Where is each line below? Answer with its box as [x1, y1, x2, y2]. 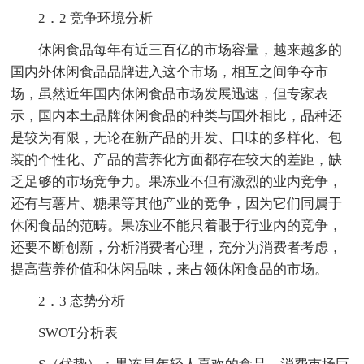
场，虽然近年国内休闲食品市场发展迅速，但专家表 [11, 85, 329, 102]
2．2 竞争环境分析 [38, 10, 154, 26]
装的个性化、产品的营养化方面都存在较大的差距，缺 [11, 151, 343, 167]
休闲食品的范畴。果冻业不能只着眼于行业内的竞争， [11, 217, 343, 233]
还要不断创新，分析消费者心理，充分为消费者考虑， [11, 239, 343, 255]
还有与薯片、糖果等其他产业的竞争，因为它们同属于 [11, 195, 343, 211]
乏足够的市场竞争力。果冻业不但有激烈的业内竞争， [11, 173, 343, 189]
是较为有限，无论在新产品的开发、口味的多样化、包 [11, 129, 343, 145]
